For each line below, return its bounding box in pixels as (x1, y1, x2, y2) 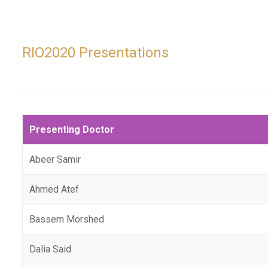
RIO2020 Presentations (22, 44, 169, 61)
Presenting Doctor (29, 124, 115, 135)
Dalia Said (29, 243, 72, 255)
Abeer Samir (29, 154, 81, 165)
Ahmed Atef (29, 184, 80, 195)
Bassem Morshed (29, 214, 105, 225)
